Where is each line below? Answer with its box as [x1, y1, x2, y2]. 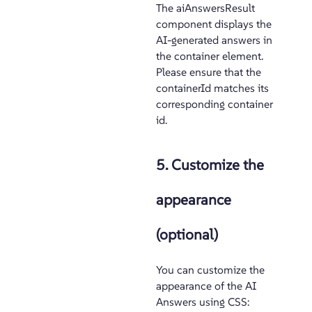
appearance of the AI [156, 279, 256, 292]
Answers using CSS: [156, 295, 249, 309]
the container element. [156, 49, 263, 63]
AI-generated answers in [156, 33, 272, 47]
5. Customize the [156, 155, 264, 174]
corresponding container [156, 97, 273, 111]
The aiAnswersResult [156, 1, 255, 15]
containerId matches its [156, 81, 269, 95]
